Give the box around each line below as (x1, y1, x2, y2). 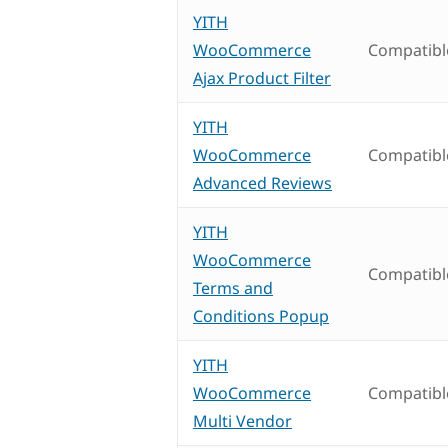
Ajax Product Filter (193, 67, 331, 90)
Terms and (193, 277, 273, 300)
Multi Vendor (193, 410, 292, 433)
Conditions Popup (193, 305, 329, 328)
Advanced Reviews (193, 172, 332, 195)
